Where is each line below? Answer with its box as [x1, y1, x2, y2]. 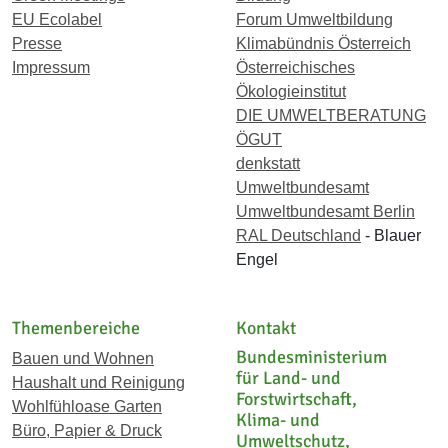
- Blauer [361, 226, 421, 244]
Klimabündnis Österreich [236, 34, 411, 52]
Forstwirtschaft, [236, 387, 357, 410]
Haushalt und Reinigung [12, 373, 185, 391]
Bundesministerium [236, 345, 387, 368]
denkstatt [236, 154, 300, 172]
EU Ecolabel [12, 10, 102, 28]
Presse [12, 34, 62, 52]
